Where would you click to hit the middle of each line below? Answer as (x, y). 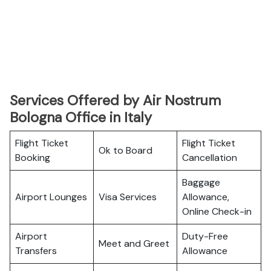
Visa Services (128, 197)
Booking (33, 158)
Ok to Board (126, 150)
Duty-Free (205, 236)
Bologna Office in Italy (81, 117)
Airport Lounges (51, 197)
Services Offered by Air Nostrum (115, 100)
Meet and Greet (134, 243)
